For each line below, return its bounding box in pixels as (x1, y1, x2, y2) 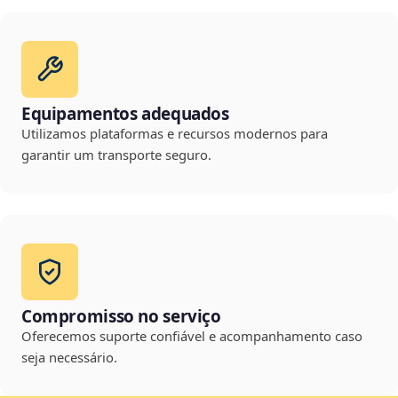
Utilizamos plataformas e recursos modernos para (21, 124, 328, 143)
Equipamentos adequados (21, 102, 229, 126)
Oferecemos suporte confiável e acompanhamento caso (21, 327, 362, 346)
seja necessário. (21, 348, 117, 367)
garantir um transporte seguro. (21, 146, 211, 164)
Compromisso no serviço (21, 305, 221, 329)
